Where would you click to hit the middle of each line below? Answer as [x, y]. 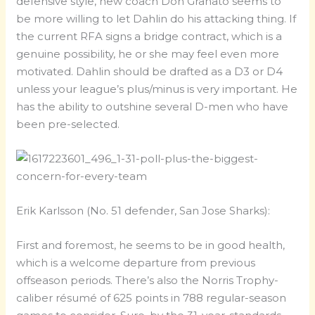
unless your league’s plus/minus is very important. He [157, 89]
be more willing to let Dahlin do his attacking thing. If [156, 19]
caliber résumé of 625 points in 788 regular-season [152, 298]
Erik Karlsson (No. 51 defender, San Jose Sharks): [143, 211]
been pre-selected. [68, 124]
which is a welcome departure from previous [136, 263]
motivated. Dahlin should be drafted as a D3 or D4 [150, 72]
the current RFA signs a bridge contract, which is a [149, 37]
